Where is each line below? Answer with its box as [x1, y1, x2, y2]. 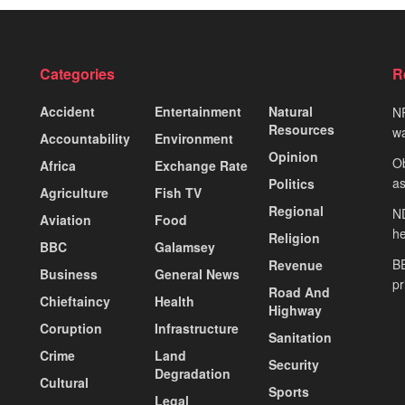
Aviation [40, 211, 91, 230]
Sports [268, 382, 310, 401]
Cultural [40, 373, 89, 392]
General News [154, 265, 240, 284]
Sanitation [268, 328, 333, 347]
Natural [268, 102, 314, 121]
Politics [268, 174, 316, 193]
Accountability [40, 129, 130, 148]
